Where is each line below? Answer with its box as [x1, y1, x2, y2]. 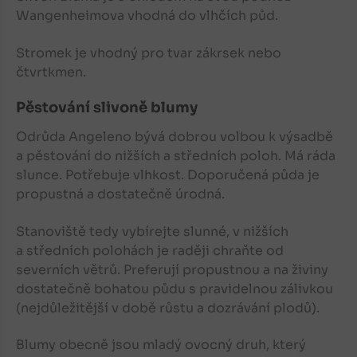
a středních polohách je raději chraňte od [16, 241, 284, 259]
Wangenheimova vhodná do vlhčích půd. [16, 7, 278, 25]
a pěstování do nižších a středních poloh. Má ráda [16, 147, 335, 165]
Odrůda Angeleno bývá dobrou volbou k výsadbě [16, 128, 333, 146]
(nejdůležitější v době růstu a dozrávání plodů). [16, 299, 320, 316]
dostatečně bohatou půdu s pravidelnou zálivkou [16, 280, 333, 297]
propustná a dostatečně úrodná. [16, 186, 225, 203]
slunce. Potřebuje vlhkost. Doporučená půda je [16, 167, 320, 184]
